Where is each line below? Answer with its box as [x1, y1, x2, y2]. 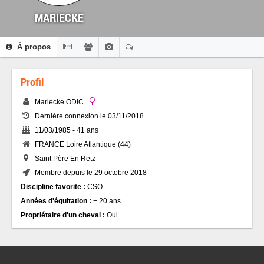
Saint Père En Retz [31, 154, 95, 163]
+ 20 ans [91, 197, 121, 205]
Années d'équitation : [21, 197, 91, 205]
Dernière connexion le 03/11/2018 [31, 112, 144, 120]
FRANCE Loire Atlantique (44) [31, 140, 131, 148]
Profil [21, 75, 44, 89]
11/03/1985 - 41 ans [31, 126, 98, 134]
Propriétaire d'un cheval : [21, 211, 105, 219]
